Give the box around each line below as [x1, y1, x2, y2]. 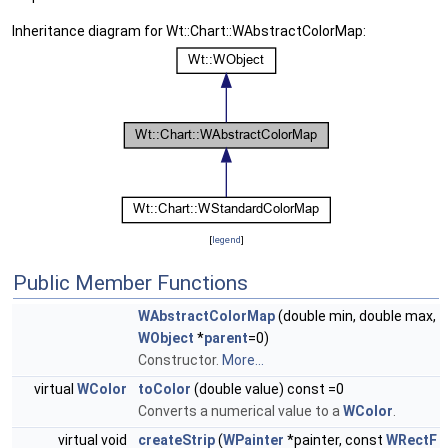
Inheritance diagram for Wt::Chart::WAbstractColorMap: [12, 23, 366, 40]
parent [204, 330, 248, 347]
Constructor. [138, 352, 222, 369]
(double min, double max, [275, 308, 436, 325]
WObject [138, 330, 194, 347]
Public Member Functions [13, 271, 248, 296]
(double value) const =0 [191, 381, 344, 398]
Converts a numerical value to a [138, 403, 343, 420]
